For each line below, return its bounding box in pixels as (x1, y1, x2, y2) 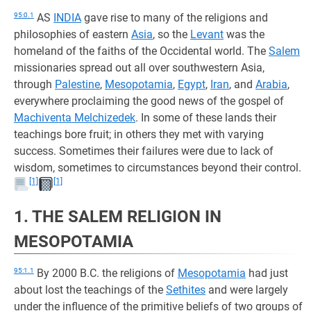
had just (246, 267, 288, 280)
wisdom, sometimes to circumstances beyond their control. (14, 161, 301, 174)
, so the (153, 28, 190, 41)
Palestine (55, 78, 100, 91)
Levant (190, 28, 224, 41)
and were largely (205, 283, 288, 296)
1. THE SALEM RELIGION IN (14, 207, 221, 226)
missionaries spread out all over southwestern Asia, (14, 61, 264, 74)
